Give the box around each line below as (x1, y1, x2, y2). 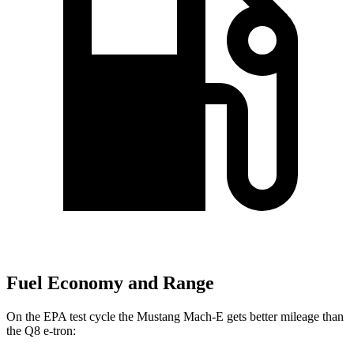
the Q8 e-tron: (6, 323, 76, 337)
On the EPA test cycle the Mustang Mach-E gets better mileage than (6, 309, 344, 323)
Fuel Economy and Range (6, 273, 214, 294)
